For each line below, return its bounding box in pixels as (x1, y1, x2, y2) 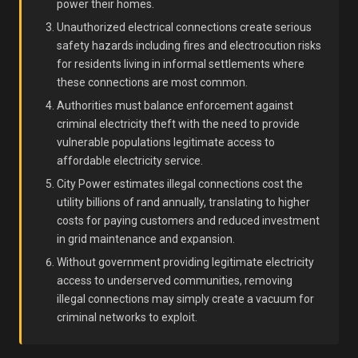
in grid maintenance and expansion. (57, 233, 235, 245)
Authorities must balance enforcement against (57, 99, 293, 112)
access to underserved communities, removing (57, 274, 292, 287)
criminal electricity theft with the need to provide (57, 117, 300, 130)
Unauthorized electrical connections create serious (57, 21, 312, 34)
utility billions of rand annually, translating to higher (57, 196, 310, 209)
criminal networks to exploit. (57, 311, 197, 324)
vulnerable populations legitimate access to (57, 136, 275, 149)
